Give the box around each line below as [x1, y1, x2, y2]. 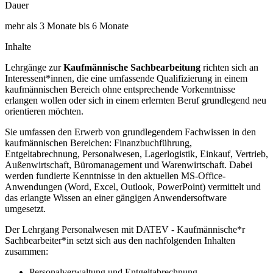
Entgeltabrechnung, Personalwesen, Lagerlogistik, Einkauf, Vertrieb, [5, 149, 268, 160]
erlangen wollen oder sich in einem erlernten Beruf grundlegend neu [5, 95, 266, 106]
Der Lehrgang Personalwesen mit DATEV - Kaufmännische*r [5, 224, 245, 235]
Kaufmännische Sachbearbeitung [63, 62, 200, 73]
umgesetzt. [5, 204, 46, 214]
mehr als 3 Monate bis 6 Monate [5, 21, 129, 32]
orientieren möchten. [5, 106, 83, 117]
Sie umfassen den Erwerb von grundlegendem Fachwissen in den [5, 127, 256, 138]
